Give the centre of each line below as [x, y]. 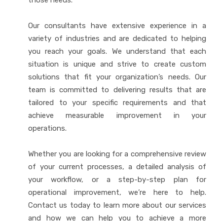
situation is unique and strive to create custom [117, 64]
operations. [47, 128]
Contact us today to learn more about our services [117, 205]
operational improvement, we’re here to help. [117, 192]
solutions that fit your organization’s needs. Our [117, 77]
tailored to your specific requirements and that [117, 103]
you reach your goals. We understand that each [117, 51]
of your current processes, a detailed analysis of [117, 167]
